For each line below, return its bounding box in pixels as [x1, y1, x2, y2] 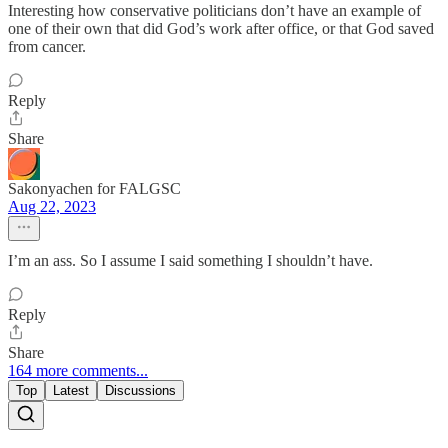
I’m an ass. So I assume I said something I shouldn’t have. [8, 252, 373, 270]
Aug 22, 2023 [8, 198, 96, 216]
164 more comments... [8, 362, 148, 380]
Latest [53, 383, 89, 399]
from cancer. [8, 38, 86, 56]
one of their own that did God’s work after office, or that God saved [8, 20, 434, 38]
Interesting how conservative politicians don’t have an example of [8, 2, 421, 20]
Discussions [105, 383, 176, 399]
